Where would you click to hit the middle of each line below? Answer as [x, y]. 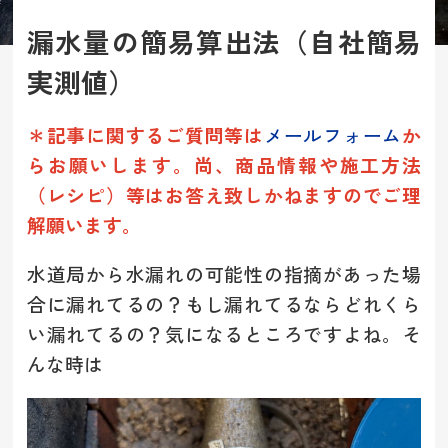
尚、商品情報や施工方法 [307, 164]
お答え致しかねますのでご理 [293, 194]
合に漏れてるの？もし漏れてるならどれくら [224, 303]
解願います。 [83, 224]
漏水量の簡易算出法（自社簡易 [224, 42]
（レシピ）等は [96, 194]
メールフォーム [333, 134]
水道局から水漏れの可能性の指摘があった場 [224, 273]
